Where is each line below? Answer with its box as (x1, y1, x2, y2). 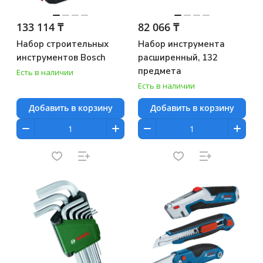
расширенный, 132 (138, 51, 218, 63)
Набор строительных (16, 38, 109, 50)
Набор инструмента (138, 38, 225, 50)
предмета (138, 65, 181, 77)
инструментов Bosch (16, 51, 106, 63)
